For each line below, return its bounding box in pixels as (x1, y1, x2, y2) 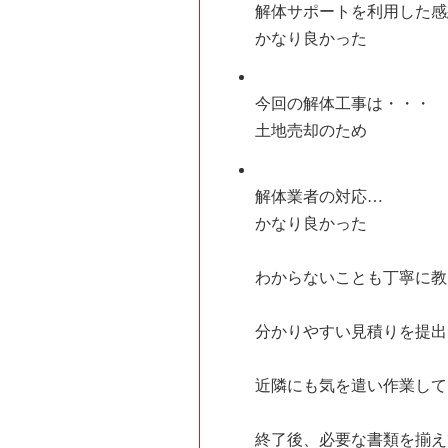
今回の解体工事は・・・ (255, 95, 432, 113)
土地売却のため (255, 122, 368, 140)
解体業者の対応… (255, 187, 384, 205)
